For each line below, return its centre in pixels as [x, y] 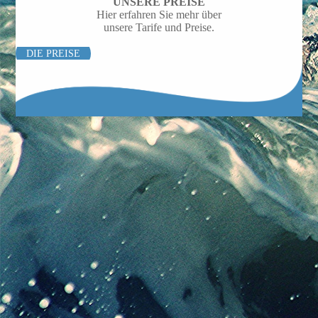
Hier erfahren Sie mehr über [159, 14]
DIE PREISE [54, 53]
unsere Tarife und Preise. [159, 27]
